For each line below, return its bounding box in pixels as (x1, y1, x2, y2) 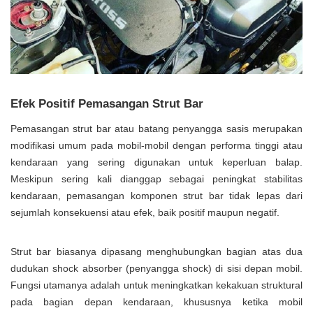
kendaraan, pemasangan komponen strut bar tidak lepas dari (10, 189, 303, 201)
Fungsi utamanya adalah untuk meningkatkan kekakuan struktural (10, 279, 303, 291)
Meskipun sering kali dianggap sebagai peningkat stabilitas (10, 173, 303, 184)
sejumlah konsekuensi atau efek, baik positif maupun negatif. (10, 206, 279, 218)
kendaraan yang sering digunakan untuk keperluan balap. (10, 156, 303, 168)
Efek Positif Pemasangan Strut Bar (10, 96, 203, 110)
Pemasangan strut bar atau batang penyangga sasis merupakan (10, 122, 303, 134)
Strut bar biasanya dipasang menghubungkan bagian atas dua (10, 245, 303, 257)
